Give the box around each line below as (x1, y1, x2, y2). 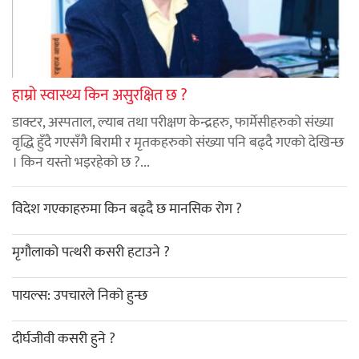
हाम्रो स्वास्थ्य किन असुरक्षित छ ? (12, 82, 188, 110)
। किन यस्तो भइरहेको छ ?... (12, 151, 150, 175)
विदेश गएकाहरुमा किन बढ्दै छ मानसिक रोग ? (12, 197, 242, 222)
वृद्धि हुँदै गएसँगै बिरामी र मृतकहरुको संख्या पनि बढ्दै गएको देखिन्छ (12, 131, 344, 155)
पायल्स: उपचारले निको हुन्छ (12, 284, 147, 309)
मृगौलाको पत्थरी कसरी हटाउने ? (12, 240, 170, 265)
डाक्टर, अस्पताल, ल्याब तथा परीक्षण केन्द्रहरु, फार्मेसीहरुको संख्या (12, 111, 333, 135)
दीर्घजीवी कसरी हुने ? (12, 327, 115, 352)
